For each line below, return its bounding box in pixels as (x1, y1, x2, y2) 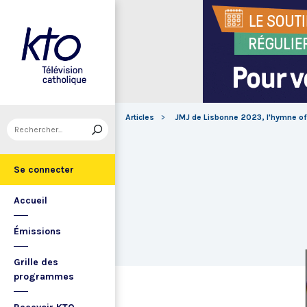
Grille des (14, 256, 58, 268)
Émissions (14, 225, 61, 237)
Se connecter (14, 164, 74, 175)
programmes (14, 271, 74, 282)
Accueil (14, 195, 47, 206)
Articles (125, 112, 154, 122)
